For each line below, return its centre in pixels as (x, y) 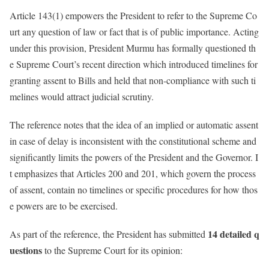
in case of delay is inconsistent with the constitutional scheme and (133, 141)
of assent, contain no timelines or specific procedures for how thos (134, 190)
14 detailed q (234, 234)
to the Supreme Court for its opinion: (112, 250)
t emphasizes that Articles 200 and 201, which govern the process (133, 174)
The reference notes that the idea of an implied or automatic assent (134, 125)
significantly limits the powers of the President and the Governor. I (134, 157)
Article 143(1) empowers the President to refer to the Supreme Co (133, 16)
